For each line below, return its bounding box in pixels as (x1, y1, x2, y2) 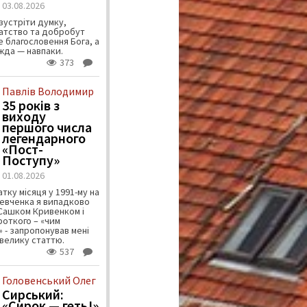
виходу (1, 108, 46, 125)
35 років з (1, 97, 60, 114)
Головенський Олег (1, 273, 96, 288)
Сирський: (1, 286, 64, 304)
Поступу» (1, 151, 60, 169)
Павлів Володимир (1, 84, 94, 99)
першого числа (1, 119, 92, 136)
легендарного (1, 130, 86, 147)
